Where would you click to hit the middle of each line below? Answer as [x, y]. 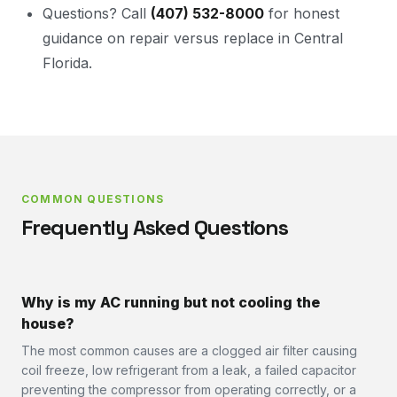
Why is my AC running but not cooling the [171, 302]
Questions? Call [97, 13]
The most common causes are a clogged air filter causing [189, 350]
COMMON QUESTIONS [93, 199]
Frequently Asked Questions [155, 227]
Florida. [67, 63]
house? [48, 323]
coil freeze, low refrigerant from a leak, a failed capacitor [189, 370]
